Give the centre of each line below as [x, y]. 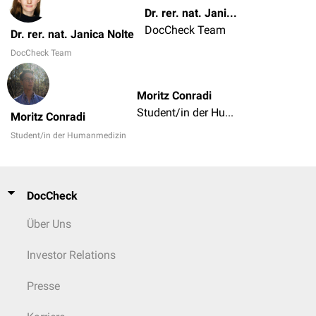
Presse [43, 286]
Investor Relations [71, 255]
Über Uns [49, 224]
